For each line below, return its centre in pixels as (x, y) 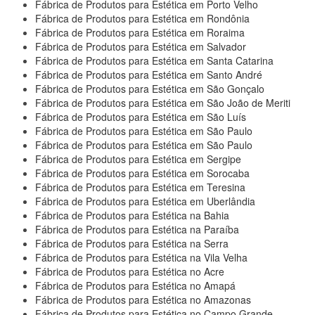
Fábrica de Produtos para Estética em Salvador (141, 47)
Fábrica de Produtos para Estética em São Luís (141, 117)
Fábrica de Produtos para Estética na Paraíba (137, 230)
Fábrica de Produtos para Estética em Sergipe (138, 159)
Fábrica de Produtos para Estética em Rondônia (142, 19)
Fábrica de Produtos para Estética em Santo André (149, 75)
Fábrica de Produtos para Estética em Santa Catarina (154, 61)
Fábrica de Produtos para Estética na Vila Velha (141, 258)
